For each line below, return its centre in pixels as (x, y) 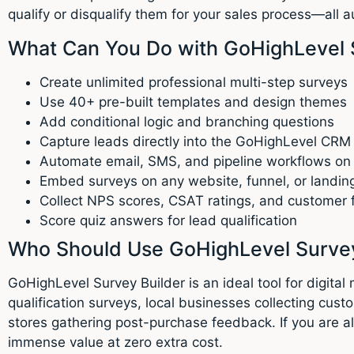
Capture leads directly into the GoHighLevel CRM (195, 141)
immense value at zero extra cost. (115, 342)
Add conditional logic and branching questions (187, 121)
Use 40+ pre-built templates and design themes (193, 102)
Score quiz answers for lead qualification (168, 220)
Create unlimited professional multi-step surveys (194, 82)
